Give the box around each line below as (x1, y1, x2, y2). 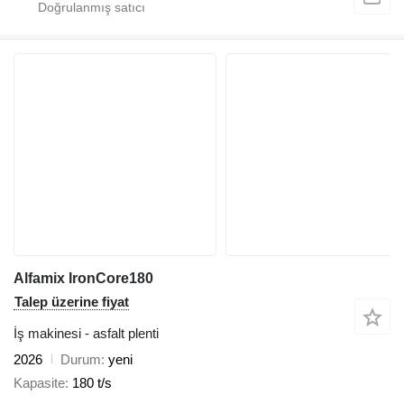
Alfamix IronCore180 (14, 270, 153, 286)
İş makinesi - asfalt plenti (14, 325, 159, 341)
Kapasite (14, 375, 65, 391)
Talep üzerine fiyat (14, 293, 129, 309)
